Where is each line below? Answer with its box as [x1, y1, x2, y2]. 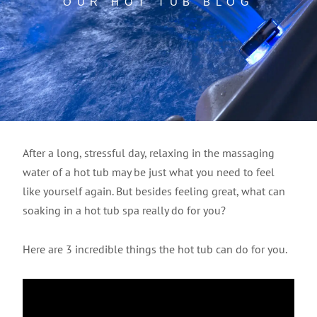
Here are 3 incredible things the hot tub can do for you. [23, 242, 287, 256]
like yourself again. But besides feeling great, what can [23, 184, 285, 198]
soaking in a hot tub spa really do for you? [23, 203, 226, 217]
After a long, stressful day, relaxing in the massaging [23, 146, 275, 160]
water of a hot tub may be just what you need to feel [23, 165, 275, 179]
